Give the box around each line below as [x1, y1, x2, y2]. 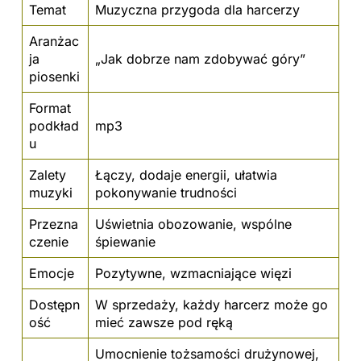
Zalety [29, 166, 66, 183]
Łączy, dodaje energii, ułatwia [95, 166, 277, 183]
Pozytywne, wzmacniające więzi [95, 264, 292, 281]
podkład [29, 117, 79, 134]
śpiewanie [95, 233, 156, 250]
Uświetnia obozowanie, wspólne [95, 215, 292, 232]
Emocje [29, 264, 74, 281]
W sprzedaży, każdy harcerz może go [95, 296, 328, 313]
